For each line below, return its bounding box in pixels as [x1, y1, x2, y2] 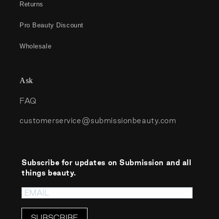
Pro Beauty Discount [20, 22, 84, 29]
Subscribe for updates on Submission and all [22, 158, 192, 167]
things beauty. [22, 169, 76, 177]
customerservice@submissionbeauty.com [20, 116, 176, 125]
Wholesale [20, 43, 52, 50]
